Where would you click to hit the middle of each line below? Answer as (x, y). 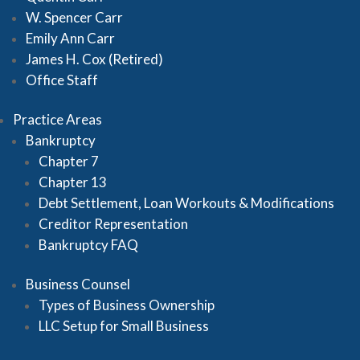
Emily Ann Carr (70, 38)
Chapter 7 (69, 161)
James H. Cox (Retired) (94, 59)
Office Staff (62, 80)
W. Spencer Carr (74, 17)
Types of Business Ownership (127, 305)
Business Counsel (78, 284)
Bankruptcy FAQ (88, 245)
